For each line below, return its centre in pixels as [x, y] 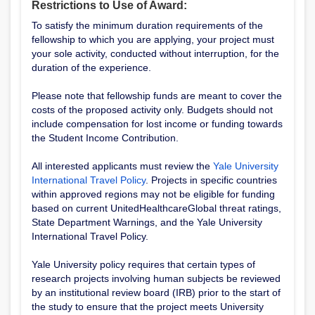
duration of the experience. [91, 67]
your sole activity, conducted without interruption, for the [155, 53]
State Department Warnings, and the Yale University [147, 222]
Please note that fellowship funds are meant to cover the [157, 96]
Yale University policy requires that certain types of [143, 264]
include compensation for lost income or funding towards [157, 124]
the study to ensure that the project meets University [148, 307]
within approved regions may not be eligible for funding [153, 194]
